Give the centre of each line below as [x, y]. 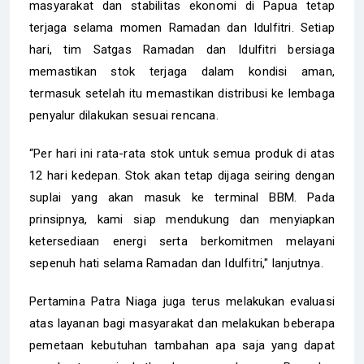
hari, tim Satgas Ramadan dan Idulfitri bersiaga [182, 49]
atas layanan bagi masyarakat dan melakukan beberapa [182, 323]
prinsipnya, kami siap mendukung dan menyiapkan [182, 219]
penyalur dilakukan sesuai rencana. [124, 115]
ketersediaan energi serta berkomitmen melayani [182, 241]
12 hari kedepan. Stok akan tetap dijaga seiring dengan [182, 175]
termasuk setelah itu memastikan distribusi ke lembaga [182, 93]
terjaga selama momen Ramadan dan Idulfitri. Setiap [182, 27]
